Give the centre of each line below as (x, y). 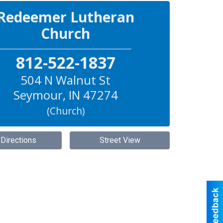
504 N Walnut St (66, 80)
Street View (120, 140)
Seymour (38, 95)
